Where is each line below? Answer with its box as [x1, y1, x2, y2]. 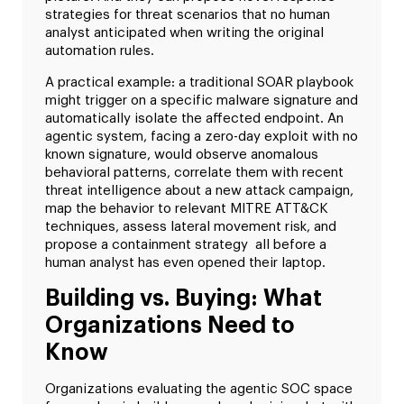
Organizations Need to [45, 314, 295, 337]
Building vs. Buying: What [45, 287, 322, 310]
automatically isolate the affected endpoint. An [45, 111, 344, 125]
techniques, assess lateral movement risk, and [45, 219, 336, 234]
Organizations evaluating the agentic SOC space [45, 382, 353, 397]
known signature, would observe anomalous [45, 147, 318, 161]
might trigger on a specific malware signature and [45, 93, 358, 107]
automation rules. [45, 44, 154, 59]
